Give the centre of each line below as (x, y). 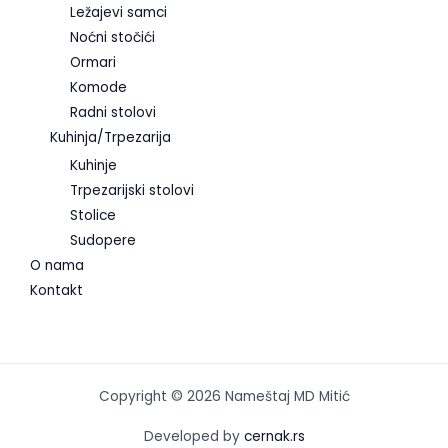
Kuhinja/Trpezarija (110, 137)
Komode (98, 87)
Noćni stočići (112, 37)
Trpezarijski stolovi (132, 191)
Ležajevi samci (118, 12)
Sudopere (103, 241)
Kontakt (56, 291)
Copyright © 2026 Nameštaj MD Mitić (224, 397)
